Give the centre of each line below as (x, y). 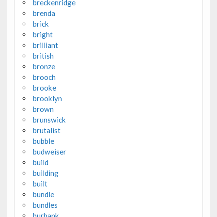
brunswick (49, 120)
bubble (43, 141)
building (46, 173)
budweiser (49, 152)
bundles (45, 205)
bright (43, 35)
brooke (44, 88)
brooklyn (47, 99)
